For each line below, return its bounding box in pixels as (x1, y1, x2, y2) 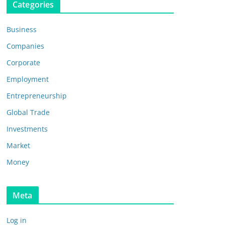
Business (7, 24, 37, 34)
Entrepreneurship (7, 90, 67, 100)
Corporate (7, 57, 40, 67)
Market (7, 140, 30, 150)
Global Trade (7, 107, 50, 117)
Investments (7, 124, 48, 134)
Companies (7, 41, 44, 51)
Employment (7, 74, 49, 84)
